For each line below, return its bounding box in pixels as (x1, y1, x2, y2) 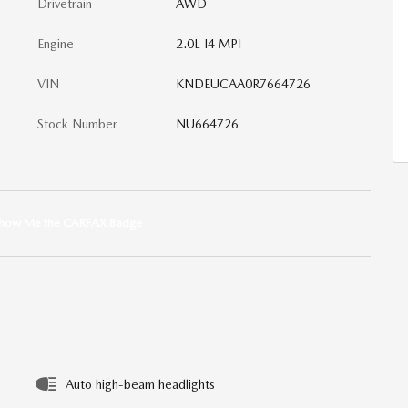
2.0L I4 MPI (175, 36, 241, 51)
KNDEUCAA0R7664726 (175, 76, 311, 91)
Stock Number (37, 117, 117, 131)
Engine (37, 36, 74, 51)
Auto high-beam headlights (66, 376, 215, 392)
